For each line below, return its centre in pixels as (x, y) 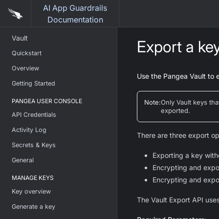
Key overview (31, 191)
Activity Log (29, 130)
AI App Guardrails (75, 8)
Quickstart (27, 53)
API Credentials (34, 115)
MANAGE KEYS (33, 178)
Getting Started (33, 83)
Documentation (75, 20)
